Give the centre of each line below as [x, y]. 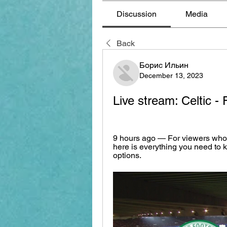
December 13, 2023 [171, 75]
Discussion [137, 14]
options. [127, 155]
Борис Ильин [164, 65]
